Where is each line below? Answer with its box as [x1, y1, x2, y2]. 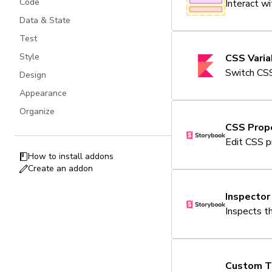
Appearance [19, 87, 67, 99]
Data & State [19, 15, 70, 26]
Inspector [225, 190, 270, 203]
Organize [19, 106, 55, 117]
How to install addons [28, 151, 114, 162]
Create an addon [28, 163, 93, 174]
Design [19, 69, 46, 81]
